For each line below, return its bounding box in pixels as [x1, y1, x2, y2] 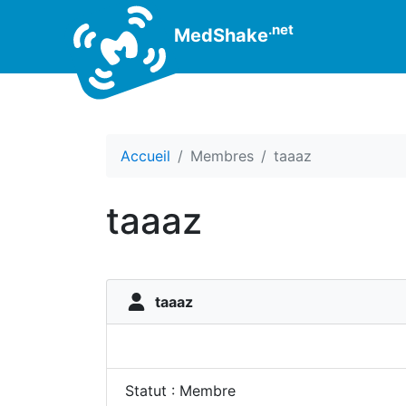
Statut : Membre [125, 382, 236, 400]
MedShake [169, 24, 268, 46]
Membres [190, 147, 254, 165]
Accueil [121, 147, 170, 165]
